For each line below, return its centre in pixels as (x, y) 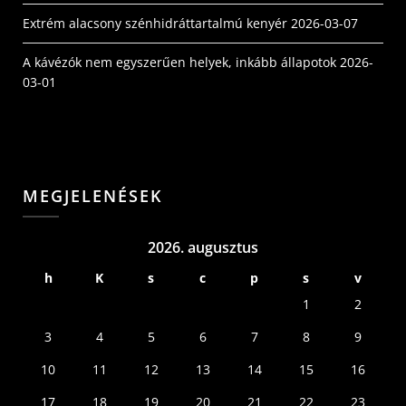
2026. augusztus (203, 247)
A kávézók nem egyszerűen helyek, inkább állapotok (179, 62)
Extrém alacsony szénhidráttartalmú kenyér (155, 23)
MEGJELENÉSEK (92, 195)
